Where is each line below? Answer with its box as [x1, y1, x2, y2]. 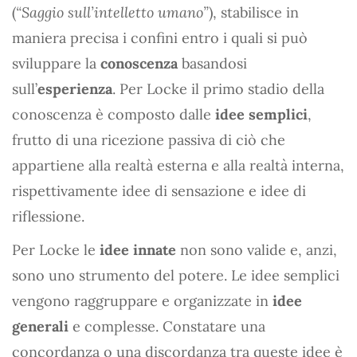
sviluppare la [12, 53, 100, 73]
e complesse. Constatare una [69, 316, 265, 335]
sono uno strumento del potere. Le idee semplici [12, 265, 339, 284]
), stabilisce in [209, 2, 299, 22]
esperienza [37, 79, 112, 98]
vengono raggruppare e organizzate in [12, 291, 273, 310]
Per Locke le [12, 240, 100, 259]
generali [12, 316, 69, 335]
